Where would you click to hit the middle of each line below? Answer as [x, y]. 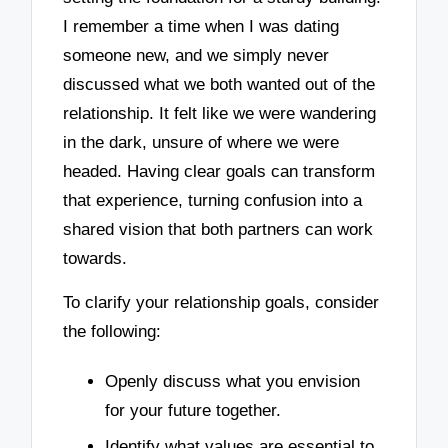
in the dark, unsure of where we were [201, 142]
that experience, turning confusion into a [213, 200]
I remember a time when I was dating [201, 26]
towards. [95, 258]
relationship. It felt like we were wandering [220, 113]
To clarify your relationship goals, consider [221, 303]
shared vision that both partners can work [218, 229]
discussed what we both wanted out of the [219, 84]
